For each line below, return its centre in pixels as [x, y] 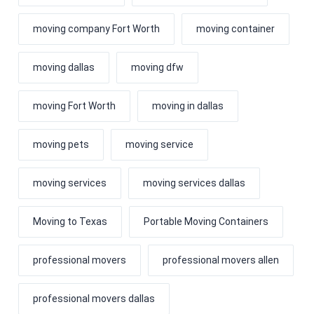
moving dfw [157, 68]
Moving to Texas [70, 222]
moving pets [61, 145]
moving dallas [63, 68]
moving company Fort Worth [96, 29]
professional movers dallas [94, 299]
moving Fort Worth [74, 106]
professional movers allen [220, 260]
